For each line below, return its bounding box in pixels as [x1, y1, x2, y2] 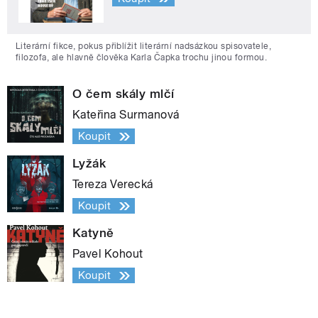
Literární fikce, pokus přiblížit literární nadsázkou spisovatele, [16, 41, 272, 52]
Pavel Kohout [72, 247, 143, 261]
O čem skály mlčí [72, 87, 175, 102]
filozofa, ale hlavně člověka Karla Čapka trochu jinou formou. [16, 53, 268, 63]
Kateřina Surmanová [72, 108, 180, 122]
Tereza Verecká [72, 177, 153, 192]
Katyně [72, 226, 114, 241]
